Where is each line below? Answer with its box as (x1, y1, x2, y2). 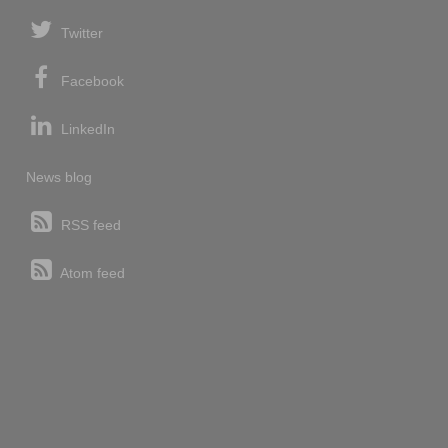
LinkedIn (56, 120, 115, 137)
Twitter (56, 24, 103, 41)
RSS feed (56, 216, 121, 233)
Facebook (56, 72, 124, 89)
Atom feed (56, 264, 125, 281)
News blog (25, 168, 92, 185)
